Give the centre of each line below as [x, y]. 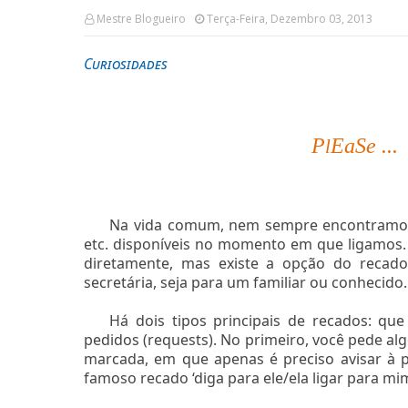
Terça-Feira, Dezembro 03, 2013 [290, 18]
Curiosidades [126, 63]
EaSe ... [365, 145]
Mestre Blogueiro [141, 18]
